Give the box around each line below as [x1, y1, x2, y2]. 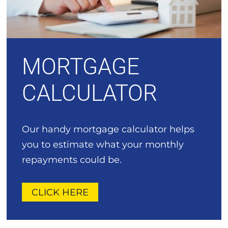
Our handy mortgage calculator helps [22, 124, 195, 135]
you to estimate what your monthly [22, 139, 184, 151]
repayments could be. [22, 154, 122, 166]
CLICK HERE [32, 186, 89, 198]
